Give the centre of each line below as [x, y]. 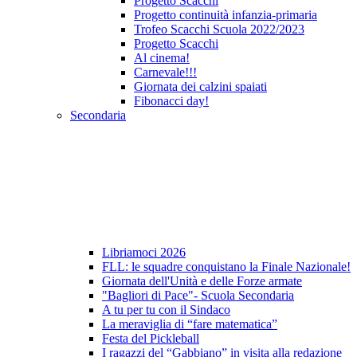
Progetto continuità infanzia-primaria [226, 15]
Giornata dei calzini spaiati [200, 87]
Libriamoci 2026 [144, 253]
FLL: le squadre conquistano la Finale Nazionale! [226, 267]
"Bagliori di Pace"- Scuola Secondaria [198, 296]
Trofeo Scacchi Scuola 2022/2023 [219, 29]
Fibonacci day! [171, 101]
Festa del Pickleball [151, 339]
